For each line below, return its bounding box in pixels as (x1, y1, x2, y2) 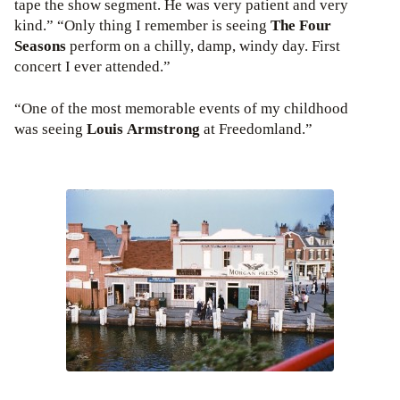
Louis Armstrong (87, 120, 204, 139)
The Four (271, 16, 331, 36)
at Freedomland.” (204, 120, 312, 139)
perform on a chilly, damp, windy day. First (66, 37, 340, 56)
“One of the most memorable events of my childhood (14, 99, 348, 119)
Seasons (14, 37, 66, 56)
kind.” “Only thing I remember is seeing (14, 16, 271, 36)
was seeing (14, 120, 87, 139)
